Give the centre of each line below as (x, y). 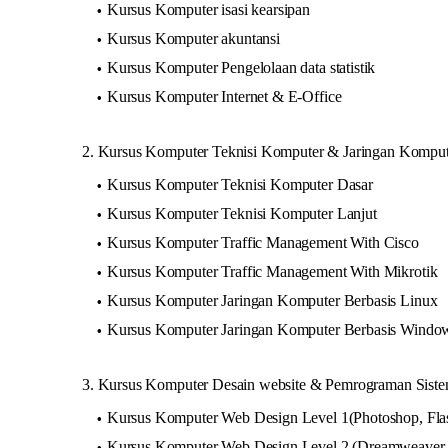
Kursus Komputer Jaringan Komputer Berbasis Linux (272, 300)
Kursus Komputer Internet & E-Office (224, 96)
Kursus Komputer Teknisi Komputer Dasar (239, 184)
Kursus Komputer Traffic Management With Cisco (262, 242)
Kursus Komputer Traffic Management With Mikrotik (272, 271)
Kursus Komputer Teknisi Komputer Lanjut (241, 213)
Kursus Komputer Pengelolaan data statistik (241, 67)
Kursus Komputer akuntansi (193, 38)
